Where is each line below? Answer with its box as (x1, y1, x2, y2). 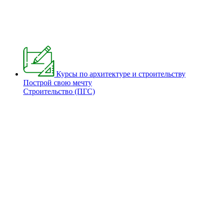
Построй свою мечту (23, 78, 92, 87)
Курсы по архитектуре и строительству (56, 70, 186, 78)
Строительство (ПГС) (23, 87, 95, 95)
